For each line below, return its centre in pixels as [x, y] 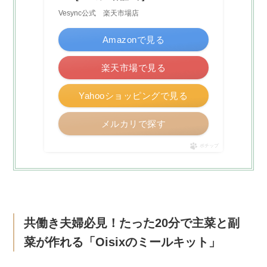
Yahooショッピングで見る [133, 96]
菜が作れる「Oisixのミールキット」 [122, 242]
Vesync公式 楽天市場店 [98, 13]
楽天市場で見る [133, 68]
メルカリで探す [133, 124]
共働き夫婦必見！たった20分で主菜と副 [131, 223]
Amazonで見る [133, 40]
